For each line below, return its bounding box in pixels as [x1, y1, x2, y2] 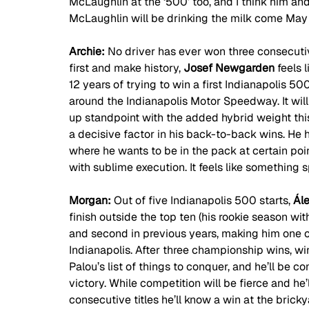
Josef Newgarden [183, 61, 277, 76]
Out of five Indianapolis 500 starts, [114, 193, 293, 208]
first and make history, [69, 61, 183, 76]
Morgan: [69, 193, 114, 208]
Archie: [69, 44, 108, 59]
